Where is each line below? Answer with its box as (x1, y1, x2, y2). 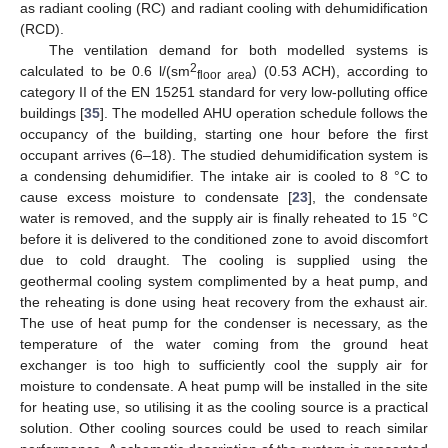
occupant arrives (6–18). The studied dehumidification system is (20, 146, 428, 163)
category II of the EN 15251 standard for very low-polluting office (20, 83, 428, 100)
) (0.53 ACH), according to (251, 62, 429, 79)
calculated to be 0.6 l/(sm (20, 62, 191, 79)
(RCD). (20, 20, 64, 37)
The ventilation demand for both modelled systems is (48, 41, 428, 58)
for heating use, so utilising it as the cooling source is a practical (20, 398, 428, 415)
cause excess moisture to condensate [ (20, 188, 292, 205)
